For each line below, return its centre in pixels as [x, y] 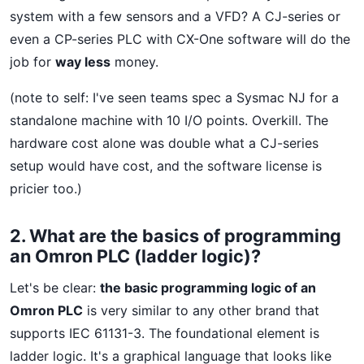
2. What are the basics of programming [175, 236]
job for [32, 62]
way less [83, 62]
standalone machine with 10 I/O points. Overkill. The [169, 120]
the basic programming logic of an [208, 288]
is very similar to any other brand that [201, 310]
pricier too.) [46, 188]
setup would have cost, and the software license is [166, 166]
